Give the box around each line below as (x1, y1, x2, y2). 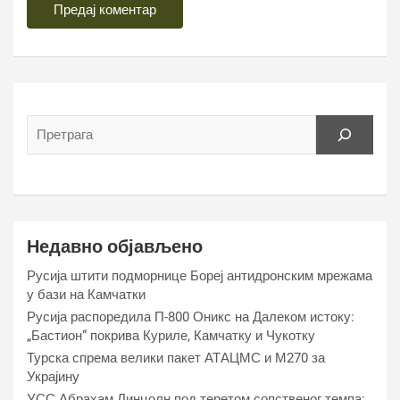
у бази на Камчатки (27, 287, 146, 304)
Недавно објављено (27, 236, 203, 258)
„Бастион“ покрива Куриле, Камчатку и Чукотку (27, 328, 315, 345)
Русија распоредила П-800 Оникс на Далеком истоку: (27, 309, 354, 326)
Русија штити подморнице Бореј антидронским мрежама (27, 268, 372, 285)
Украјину (27, 369, 79, 386)
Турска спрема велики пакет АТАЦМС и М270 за (27, 350, 325, 367)
